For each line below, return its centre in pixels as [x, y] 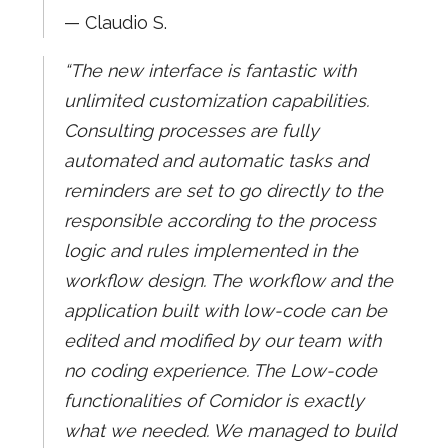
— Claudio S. [115, 22]
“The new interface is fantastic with [209, 70]
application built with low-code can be [225, 310]
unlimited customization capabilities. [216, 100]
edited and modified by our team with [222, 340]
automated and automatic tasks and [215, 160]
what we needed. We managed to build [229, 430]
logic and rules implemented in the [210, 250]
